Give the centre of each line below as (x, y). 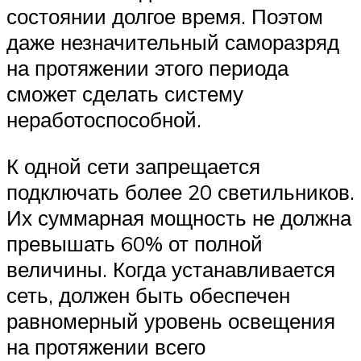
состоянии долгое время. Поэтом (165, 17)
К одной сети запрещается (133, 166)
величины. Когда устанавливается (171, 269)
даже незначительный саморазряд (173, 42)
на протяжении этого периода (147, 68)
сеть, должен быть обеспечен (148, 295)
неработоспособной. (104, 120)
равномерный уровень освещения (171, 320)
